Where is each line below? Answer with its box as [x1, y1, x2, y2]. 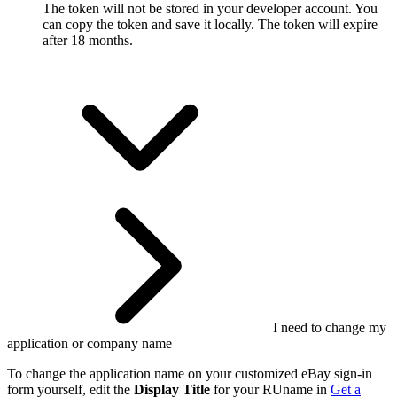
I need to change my [273, 319, 386, 335]
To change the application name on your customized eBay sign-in [7, 365, 372, 381]
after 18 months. [43, 32, 133, 48]
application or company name [7, 335, 172, 351]
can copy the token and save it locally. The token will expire [43, 16, 378, 32]
